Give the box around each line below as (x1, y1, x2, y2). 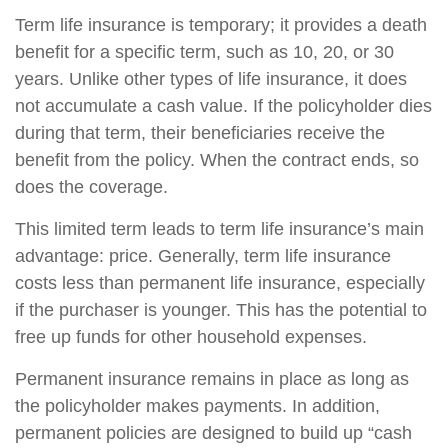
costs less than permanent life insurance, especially (15, 273, 425, 293)
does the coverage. (15, 177, 168, 197)
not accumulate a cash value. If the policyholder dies (15, 96, 432, 116)
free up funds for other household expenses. (15, 327, 367, 347)
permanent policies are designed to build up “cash (15, 423, 412, 443)
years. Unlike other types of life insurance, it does (15, 69, 407, 89)
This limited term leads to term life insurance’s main (15, 219, 424, 239)
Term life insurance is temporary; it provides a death (15, 15, 427, 35)
